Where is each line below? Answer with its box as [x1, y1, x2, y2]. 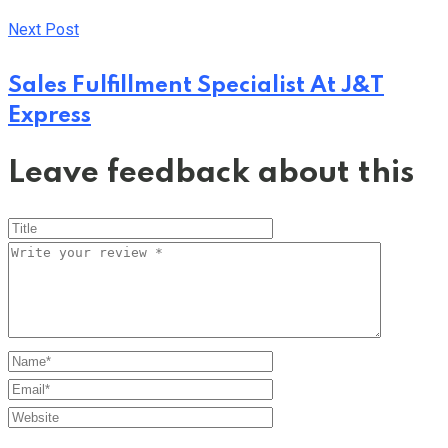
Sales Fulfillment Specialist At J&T [8, 74, 384, 97]
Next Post [8, 19, 79, 39]
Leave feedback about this [8, 157, 414, 189]
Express [8, 104, 91, 127]
